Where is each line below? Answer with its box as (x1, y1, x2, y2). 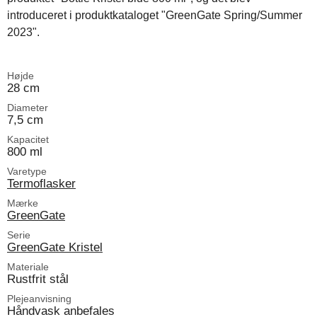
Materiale (7, 260, 49, 272)
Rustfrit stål (7, 271, 69, 286)
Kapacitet (7, 133, 49, 145)
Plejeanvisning (7, 292, 71, 304)
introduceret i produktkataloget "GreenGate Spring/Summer (7, 8, 302, 21)
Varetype (7, 165, 47, 177)
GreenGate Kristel (7, 239, 103, 254)
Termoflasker (7, 175, 76, 190)
